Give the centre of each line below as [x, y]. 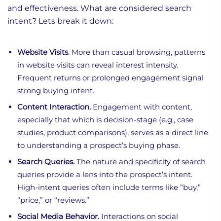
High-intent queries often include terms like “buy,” [109, 187]
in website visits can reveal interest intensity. [98, 65]
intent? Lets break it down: [60, 21]
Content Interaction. [54, 107]
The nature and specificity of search [140, 161]
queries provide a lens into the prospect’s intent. [105, 174]
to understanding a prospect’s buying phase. [99, 145]
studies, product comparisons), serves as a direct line [113, 132]
